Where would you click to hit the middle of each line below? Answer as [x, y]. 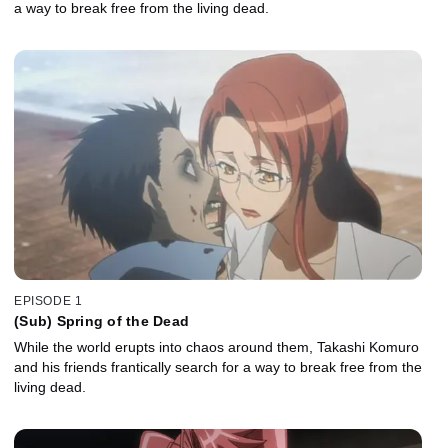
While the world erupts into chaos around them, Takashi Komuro [216, 347]
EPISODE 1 [48, 301]
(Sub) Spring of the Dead [101, 321]
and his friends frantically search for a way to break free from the [218, 367]
